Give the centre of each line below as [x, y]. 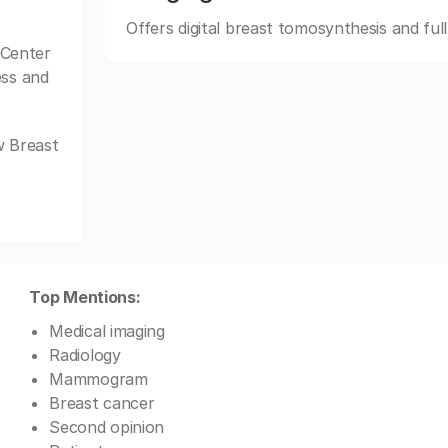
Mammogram [98, 379]
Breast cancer [102, 403]
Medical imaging [107, 331]
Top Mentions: [85, 297]
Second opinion [107, 427]
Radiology [85, 355]
